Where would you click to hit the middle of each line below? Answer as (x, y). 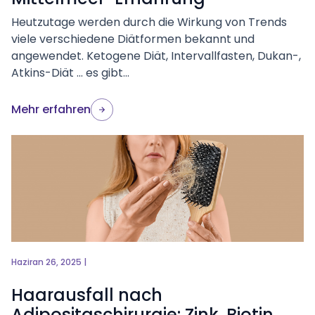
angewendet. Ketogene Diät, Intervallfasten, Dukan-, (156, 56)
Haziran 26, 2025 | (49, 262)
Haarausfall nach (87, 295)
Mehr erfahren (51, 109)
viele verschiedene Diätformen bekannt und (133, 39)
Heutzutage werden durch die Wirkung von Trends (149, 22)
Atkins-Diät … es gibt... (70, 73)
